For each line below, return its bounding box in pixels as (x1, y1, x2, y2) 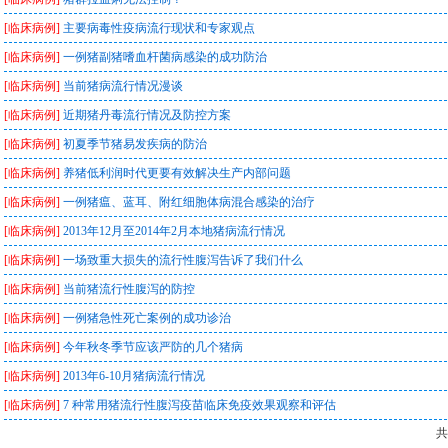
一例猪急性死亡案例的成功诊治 (63, 311, 231, 325)
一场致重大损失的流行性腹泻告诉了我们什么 (63, 253, 303, 267)
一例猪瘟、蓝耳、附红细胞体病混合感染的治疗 (63, 195, 315, 209)
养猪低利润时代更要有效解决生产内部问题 (63, 166, 291, 180)
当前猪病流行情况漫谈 (63, 79, 183, 93)
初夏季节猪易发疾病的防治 (63, 137, 207, 151)
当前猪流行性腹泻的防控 (63, 282, 195, 296)
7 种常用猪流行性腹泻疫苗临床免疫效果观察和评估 (63, 398, 336, 412)
